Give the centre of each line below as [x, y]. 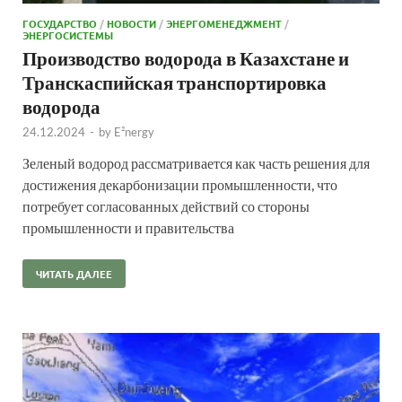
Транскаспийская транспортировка [175, 82]
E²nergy [134, 131]
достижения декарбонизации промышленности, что [180, 184]
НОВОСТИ [131, 23]
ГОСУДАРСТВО [60, 23]
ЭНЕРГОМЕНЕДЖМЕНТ [224, 23]
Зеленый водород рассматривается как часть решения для [196, 162]
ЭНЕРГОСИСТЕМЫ [68, 35]
